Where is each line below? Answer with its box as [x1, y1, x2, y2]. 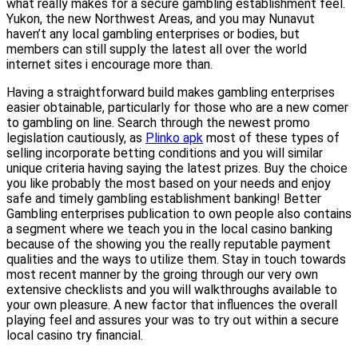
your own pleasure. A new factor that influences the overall [6, 296, 337, 312]
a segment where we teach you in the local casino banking [6, 221, 332, 237]
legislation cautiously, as [6, 129, 145, 145]
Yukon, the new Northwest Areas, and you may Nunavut [6, 10, 315, 26]
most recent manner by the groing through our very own [6, 266, 318, 282]
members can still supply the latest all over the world [6, 41, 307, 57]
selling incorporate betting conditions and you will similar [6, 145, 323, 161]
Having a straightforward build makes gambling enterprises [6, 84, 335, 100]
